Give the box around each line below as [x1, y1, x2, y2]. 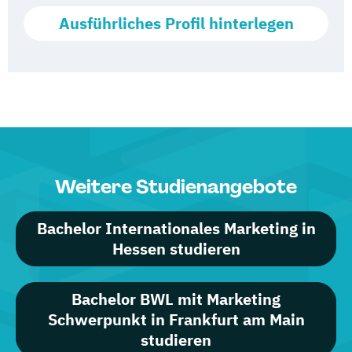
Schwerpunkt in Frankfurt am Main [47, 309, 305, 330]
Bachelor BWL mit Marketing [71, 288, 280, 310]
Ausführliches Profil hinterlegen [58, 13, 294, 34]
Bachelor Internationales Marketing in [36, 218, 316, 239]
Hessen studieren [112, 238, 240, 259]
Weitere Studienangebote [55, 174, 297, 199]
